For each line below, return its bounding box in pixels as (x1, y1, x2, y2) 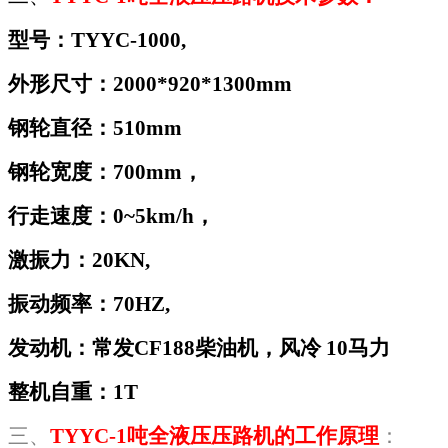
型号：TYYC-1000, (8, 27, 186, 52)
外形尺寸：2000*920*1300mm (8, 71, 292, 96)
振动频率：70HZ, (8, 291, 170, 316)
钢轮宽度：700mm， (8, 159, 203, 184)
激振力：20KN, (8, 247, 150, 272)
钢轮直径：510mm (8, 115, 182, 140)
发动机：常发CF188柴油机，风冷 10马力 (8, 335, 390, 360)
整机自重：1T (8, 379, 138, 404)
